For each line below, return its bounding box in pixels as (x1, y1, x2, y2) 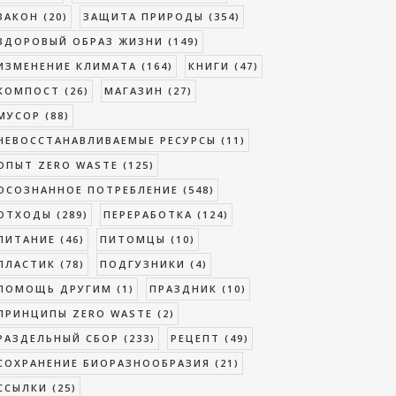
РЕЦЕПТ (171, 331, 220, 345)
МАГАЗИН (104, 84, 164, 97)
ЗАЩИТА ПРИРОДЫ (83, 10, 204, 23)
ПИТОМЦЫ (100, 232, 166, 246)
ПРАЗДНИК (149, 282, 217, 295)
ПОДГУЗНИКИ (100, 257, 186, 270)
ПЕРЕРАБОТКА (103, 208, 193, 221)
